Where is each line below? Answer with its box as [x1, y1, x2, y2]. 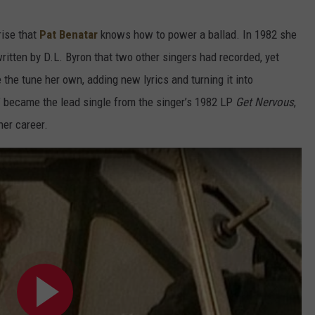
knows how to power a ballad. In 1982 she [98, 27, 297, 41]
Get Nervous [236, 94, 294, 109]
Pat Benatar [39, 27, 98, 41]
